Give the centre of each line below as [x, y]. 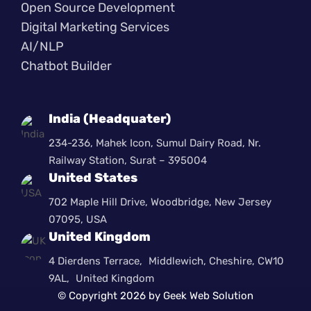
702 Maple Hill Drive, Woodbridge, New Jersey [160, 202]
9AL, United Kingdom [101, 278]
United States [93, 177]
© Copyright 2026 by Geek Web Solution [155, 295]
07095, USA [78, 219]
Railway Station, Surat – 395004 [128, 160]
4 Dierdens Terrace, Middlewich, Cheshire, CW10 [166, 261]
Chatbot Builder [66, 66]
